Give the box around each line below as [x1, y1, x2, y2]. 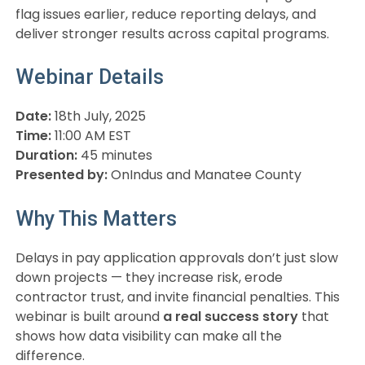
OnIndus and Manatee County [107, 165, 301, 185]
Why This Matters [15, 206, 177, 231]
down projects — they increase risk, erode [15, 267, 283, 287]
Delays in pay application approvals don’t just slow [15, 248, 338, 267]
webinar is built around [15, 306, 163, 326]
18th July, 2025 [51, 107, 146, 126]
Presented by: [15, 165, 108, 185]
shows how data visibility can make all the [15, 326, 282, 345]
